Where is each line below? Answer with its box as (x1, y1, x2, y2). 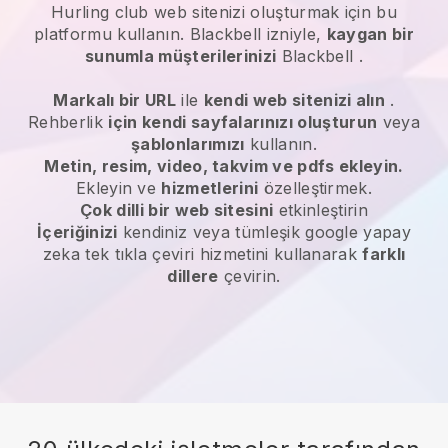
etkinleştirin (273, 199, 368, 220)
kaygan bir (326, 23, 414, 44)
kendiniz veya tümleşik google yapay (117, 221, 412, 242)
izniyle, (261, 23, 327, 44)
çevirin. (218, 265, 281, 286)
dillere (167, 265, 219, 286)
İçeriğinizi (36, 221, 118, 242)
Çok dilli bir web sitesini (80, 199, 274, 220)
